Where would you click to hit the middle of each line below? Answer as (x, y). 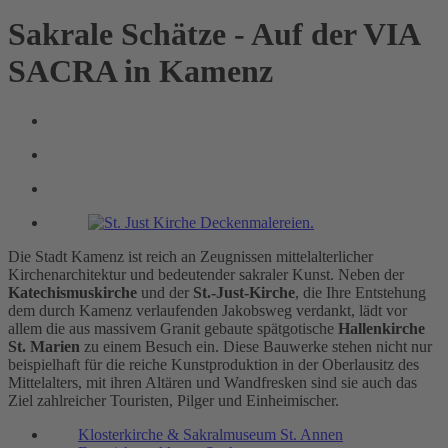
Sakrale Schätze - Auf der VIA (213, 34)
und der (165, 292)
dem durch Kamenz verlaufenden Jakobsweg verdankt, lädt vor (207, 310)
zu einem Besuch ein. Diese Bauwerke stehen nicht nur (256, 346)
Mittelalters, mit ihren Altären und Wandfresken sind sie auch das (212, 382)
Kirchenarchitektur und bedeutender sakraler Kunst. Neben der (206, 274)
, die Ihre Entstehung (360, 292)
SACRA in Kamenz (140, 71)
